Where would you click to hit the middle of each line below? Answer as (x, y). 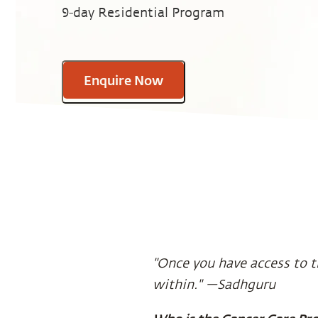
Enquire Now (124, 81)
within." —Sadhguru (214, 284)
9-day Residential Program (143, 13)
